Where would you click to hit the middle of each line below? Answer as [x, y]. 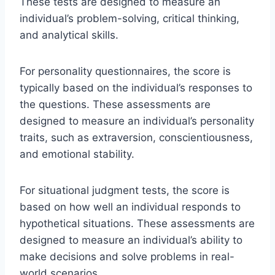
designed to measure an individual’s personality [137, 121]
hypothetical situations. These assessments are [137, 224]
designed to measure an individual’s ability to [131, 240]
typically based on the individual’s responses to [136, 88]
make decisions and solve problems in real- [127, 257]
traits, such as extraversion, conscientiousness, [136, 138]
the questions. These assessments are [115, 105]
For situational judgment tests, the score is [125, 191]
